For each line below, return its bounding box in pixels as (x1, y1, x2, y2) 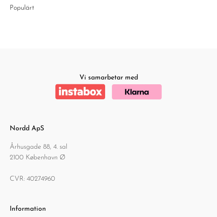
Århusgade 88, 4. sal (10, 143, 67, 151)
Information (10, 205, 46, 213)
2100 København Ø (10, 154, 65, 161)
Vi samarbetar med (79, 74, 138, 81)
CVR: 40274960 (10, 175, 55, 183)
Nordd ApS (10, 125, 44, 132)
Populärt (10, 4, 34, 12)
